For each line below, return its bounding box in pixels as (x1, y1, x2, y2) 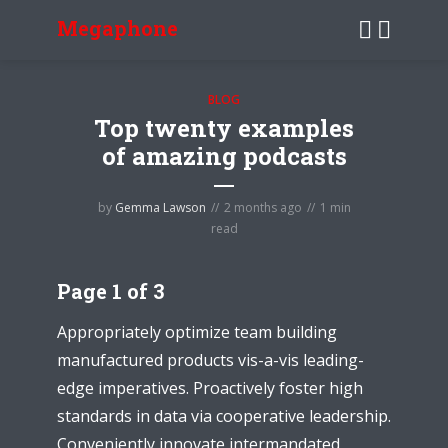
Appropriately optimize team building (57, 321, 337, 343)
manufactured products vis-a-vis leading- (57, 349, 364, 371)
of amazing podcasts (101, 140, 347, 172)
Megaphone (57, 15, 178, 41)
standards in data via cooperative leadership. (57, 405, 391, 427)
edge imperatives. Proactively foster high (57, 377, 363, 399)
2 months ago (223, 199, 302, 216)
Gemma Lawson (114, 199, 206, 216)
